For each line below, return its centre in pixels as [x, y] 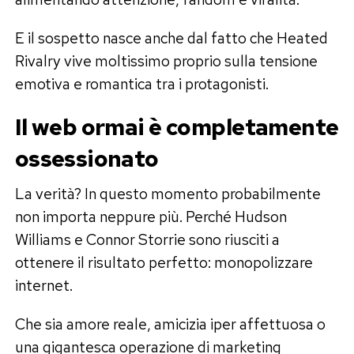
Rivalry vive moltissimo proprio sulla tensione [166, 60]
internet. [43, 285]
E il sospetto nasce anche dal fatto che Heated [171, 38]
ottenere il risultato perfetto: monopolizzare [164, 262]
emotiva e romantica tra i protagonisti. [141, 83]
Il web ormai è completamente [177, 127]
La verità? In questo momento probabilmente [168, 193]
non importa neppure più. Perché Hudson [151, 216]
